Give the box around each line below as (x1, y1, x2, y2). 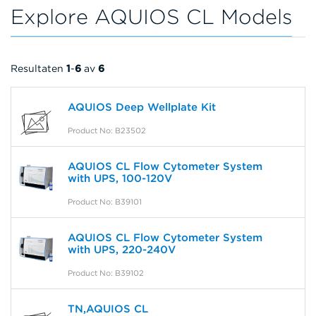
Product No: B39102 (68, 268, 144, 279)
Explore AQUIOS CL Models (11, 4, 292, 30)
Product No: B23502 (68, 126, 146, 136)
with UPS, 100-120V (68, 172, 172, 186)
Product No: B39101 (68, 197, 142, 207)
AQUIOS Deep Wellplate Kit (68, 101, 216, 114)
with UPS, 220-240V (68, 243, 176, 257)
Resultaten (11, 63, 66, 75)
